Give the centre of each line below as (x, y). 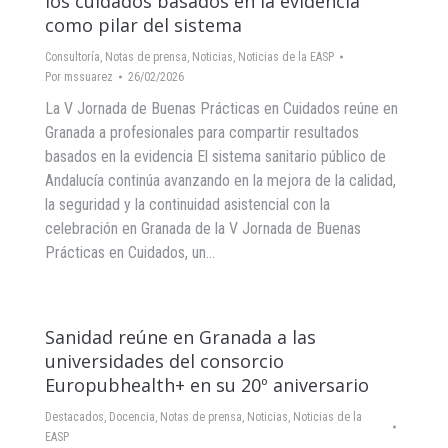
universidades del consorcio (164, 361)
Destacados (74, 417)
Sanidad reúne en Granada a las (180, 337)
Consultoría (72, 57)
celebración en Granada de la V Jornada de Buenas (203, 228)
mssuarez (88, 77)
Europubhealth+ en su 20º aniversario (207, 385)
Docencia (132, 417)
